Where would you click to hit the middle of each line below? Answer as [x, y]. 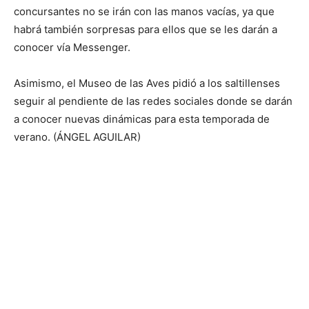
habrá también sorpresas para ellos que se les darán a [146, 29]
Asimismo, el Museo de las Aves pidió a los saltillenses [147, 83]
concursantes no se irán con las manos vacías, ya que [144, 11]
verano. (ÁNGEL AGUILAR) [77, 137]
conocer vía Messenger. [72, 47]
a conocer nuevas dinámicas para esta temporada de [142, 119]
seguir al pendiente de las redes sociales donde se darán [153, 101]
